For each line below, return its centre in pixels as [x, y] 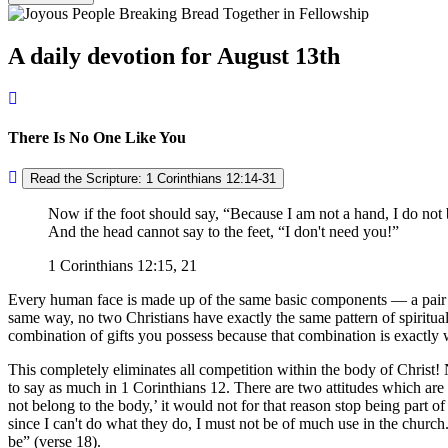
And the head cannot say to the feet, [163, 232]
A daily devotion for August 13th [174, 55]
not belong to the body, [80, 406]
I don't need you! [338, 232]
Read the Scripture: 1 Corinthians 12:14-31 [153, 179]
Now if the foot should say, [135, 214]
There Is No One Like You [97, 137]
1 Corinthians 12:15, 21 [122, 266]
